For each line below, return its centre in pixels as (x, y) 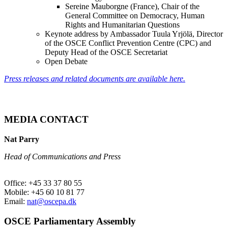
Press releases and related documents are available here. (95, 78)
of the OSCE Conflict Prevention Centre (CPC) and (128, 43)
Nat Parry (22, 139)
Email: (16, 201)
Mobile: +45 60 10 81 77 (44, 192)
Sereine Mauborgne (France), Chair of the (132, 6)
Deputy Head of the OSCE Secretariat (106, 52)
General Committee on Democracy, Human (135, 15)
